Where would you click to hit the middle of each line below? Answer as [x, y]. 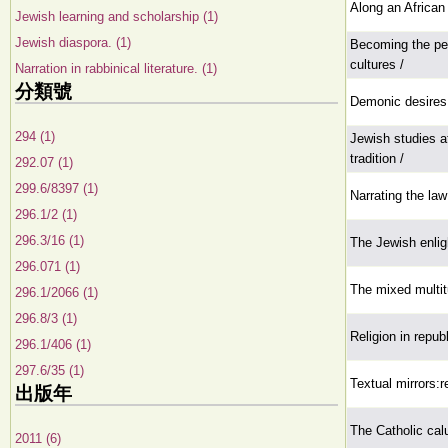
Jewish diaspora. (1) [73, 42]
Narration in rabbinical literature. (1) [116, 68]
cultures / [377, 64]
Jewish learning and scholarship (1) [116, 16]
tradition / [377, 158]
